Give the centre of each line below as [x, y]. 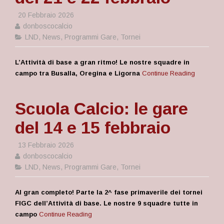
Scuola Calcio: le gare [101, 108]
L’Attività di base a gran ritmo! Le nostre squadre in [102, 62]
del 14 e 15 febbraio [93, 127]
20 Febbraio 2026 [45, 15]
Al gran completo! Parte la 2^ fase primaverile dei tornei [109, 192]
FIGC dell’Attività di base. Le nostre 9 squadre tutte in [106, 203]
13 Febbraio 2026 [45, 145]
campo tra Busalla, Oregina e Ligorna [77, 73]
